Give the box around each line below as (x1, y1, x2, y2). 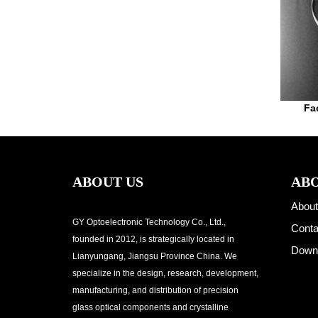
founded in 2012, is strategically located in (72, 234, 234, 245)
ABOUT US (72, 174, 143, 190)
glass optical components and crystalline (72, 302, 229, 313)
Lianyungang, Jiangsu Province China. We (72, 251, 237, 262)
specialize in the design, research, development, (72, 268, 258, 279)
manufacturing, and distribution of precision (72, 285, 238, 296)
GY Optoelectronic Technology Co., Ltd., (72, 217, 226, 228)
